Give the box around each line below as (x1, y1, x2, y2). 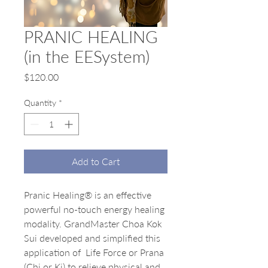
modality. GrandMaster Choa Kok (24, 218, 162, 229)
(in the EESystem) (24, 46, 150, 66)
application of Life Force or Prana (24, 246, 164, 258)
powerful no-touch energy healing (24, 203, 165, 215)
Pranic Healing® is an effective (24, 189, 151, 200)
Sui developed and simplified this (24, 232, 160, 243)
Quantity (24, 98, 56, 108)
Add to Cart (72, 156, 120, 167)
